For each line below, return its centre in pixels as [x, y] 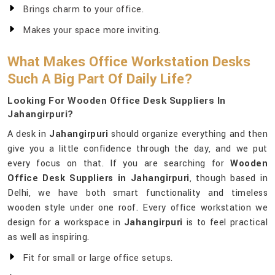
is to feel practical [225, 223]
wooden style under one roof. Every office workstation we [137, 208]
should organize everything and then [188, 134]
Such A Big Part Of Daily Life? [100, 79]
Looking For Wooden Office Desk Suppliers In [117, 101]
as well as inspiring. [48, 238]
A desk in [29, 134]
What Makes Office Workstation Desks [129, 62]
